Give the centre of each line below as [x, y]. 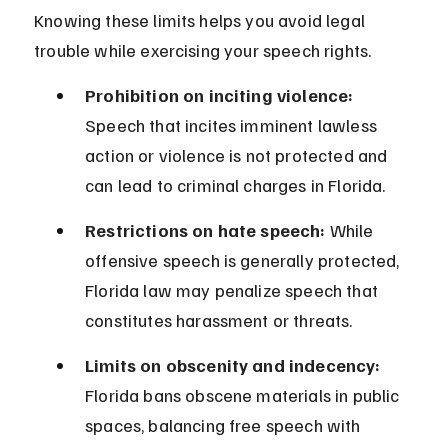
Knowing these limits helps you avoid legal [202, 20]
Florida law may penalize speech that [234, 290]
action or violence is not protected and [238, 155]
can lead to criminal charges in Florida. [235, 185]
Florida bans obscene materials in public [244, 395]
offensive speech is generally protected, [244, 260]
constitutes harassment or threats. [219, 320]
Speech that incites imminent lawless [233, 125]
